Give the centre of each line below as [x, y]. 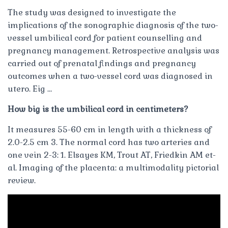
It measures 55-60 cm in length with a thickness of [109, 129]
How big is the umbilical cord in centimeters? [98, 109]
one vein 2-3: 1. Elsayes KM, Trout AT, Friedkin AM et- [112, 155]
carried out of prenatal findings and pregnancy [102, 63]
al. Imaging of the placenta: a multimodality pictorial [113, 167]
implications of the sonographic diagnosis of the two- [113, 25]
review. [22, 180]
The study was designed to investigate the [92, 12]
